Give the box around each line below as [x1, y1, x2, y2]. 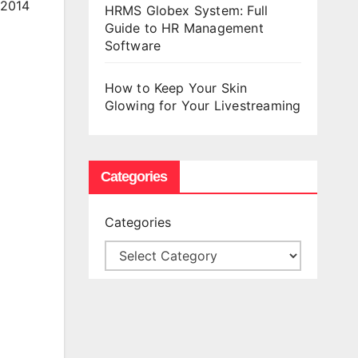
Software [104, 38, 165, 54]
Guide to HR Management [104, 20, 264, 36]
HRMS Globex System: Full [104, 2, 268, 18]
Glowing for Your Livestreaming [104, 97, 301, 113]
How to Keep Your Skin [104, 80, 248, 96]
